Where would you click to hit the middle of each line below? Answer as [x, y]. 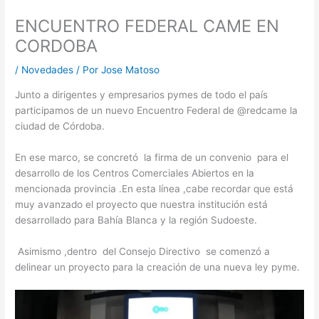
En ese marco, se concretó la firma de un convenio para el [152, 157]
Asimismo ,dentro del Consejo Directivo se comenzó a [143, 251]
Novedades [48, 70]
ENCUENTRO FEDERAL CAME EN [147, 26]
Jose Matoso [131, 70]
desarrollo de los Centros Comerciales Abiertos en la [135, 173]
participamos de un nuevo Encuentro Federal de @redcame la [157, 110]
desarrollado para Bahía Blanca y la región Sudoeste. [139, 220]
